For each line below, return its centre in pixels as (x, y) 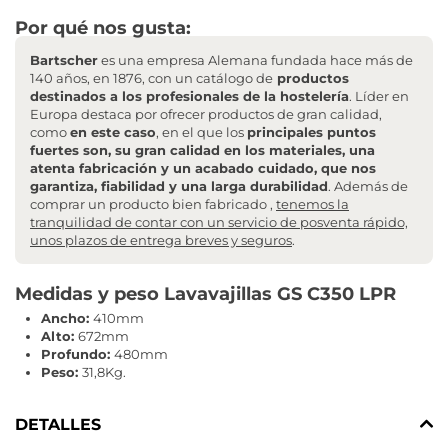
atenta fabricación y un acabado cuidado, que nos (203, 167)
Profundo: (77, 354)
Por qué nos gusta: (103, 27)
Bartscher (64, 59)
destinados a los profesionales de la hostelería (189, 95)
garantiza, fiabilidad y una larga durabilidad (179, 185)
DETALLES (58, 425)
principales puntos (311, 131)
